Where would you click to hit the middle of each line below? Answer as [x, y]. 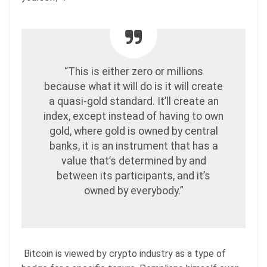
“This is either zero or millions [133, 71]
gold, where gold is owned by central [133, 131]
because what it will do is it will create [133, 86]
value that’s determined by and [133, 161]
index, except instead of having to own [133, 116]
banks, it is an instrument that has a [133, 146]
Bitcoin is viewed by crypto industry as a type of [124, 253]
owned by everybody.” [133, 190]
